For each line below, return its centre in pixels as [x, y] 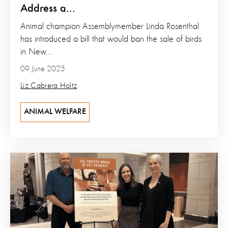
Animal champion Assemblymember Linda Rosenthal [110, 26]
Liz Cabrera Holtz [49, 86]
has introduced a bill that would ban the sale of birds [111, 39]
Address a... [48, 8]
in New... [36, 52]
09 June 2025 [43, 69]
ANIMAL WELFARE [55, 112]
